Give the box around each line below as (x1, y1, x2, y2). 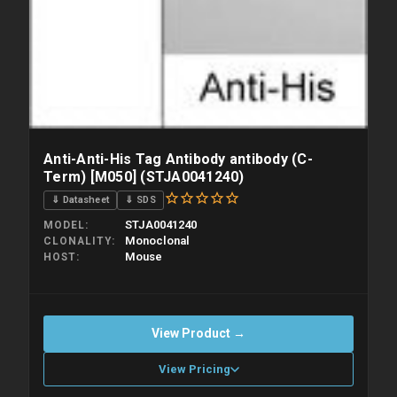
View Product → (152, 326, 245, 341)
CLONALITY (43, 235, 112, 248)
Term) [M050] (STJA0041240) (43, 168, 245, 186)
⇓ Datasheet (51, 193, 110, 206)
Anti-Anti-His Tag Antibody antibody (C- (43, 151, 313, 168)
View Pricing (158, 362, 230, 377)
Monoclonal (125, 234, 190, 248)
